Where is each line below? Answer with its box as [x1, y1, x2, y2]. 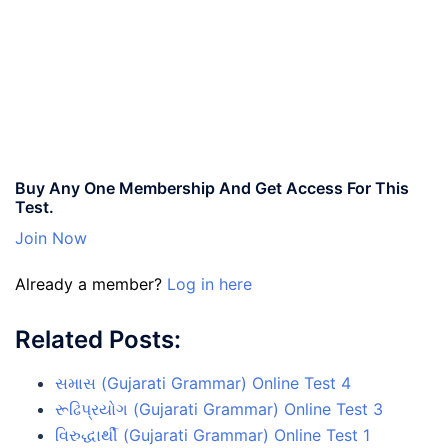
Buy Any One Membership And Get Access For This [15, 177, 409, 198]
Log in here [167, 273, 252, 294]
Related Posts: [15, 324, 181, 354]
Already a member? [15, 273, 167, 294]
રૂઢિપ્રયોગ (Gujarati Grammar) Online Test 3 [55, 398, 383, 419]
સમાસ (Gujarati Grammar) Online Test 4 [55, 372, 351, 393]
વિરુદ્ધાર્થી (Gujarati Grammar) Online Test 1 [55, 424, 370, 445]
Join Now [15, 227, 87, 248]
